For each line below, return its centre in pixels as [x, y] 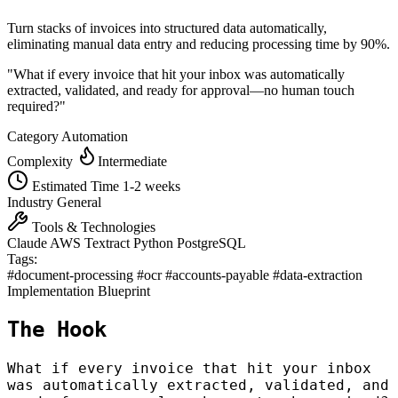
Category [34, 136]
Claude [28, 243]
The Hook [57, 329]
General [79, 202]
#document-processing [72, 275]
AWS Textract [92, 243]
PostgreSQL [211, 243]
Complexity [42, 161]
